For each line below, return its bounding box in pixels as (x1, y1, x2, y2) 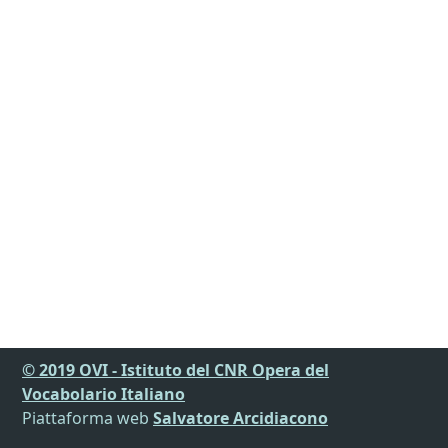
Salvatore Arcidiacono (153, 407, 328, 429)
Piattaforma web (22, 407, 153, 429)
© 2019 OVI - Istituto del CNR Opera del (22, 359, 329, 381)
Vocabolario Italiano (22, 383, 185, 405)
